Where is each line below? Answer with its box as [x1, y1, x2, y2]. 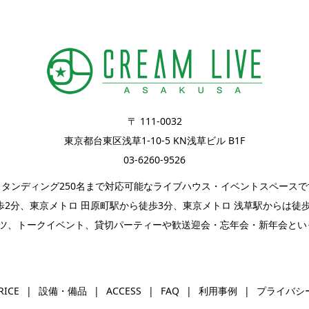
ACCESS [106, 284, 141, 298]
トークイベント [17, 217, 85, 231]
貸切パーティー [94, 217, 162, 231]
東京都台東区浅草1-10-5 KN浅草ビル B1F [64, 133, 245, 147]
